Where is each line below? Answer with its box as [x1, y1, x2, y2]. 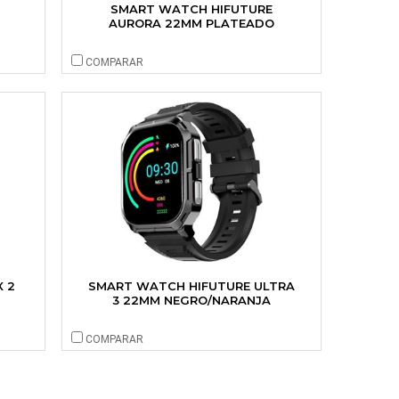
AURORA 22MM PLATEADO [108, 16, 274, 30]
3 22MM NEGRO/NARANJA [111, 293, 271, 307]
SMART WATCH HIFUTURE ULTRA [87, 279, 295, 293]
